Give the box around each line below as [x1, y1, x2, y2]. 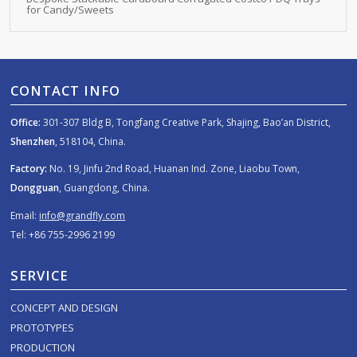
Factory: [10, 162, 50, 176]
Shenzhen [10, 135, 56, 149]
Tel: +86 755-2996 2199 [10, 227, 116, 241]
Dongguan [10, 181, 60, 195]
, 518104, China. [55, 135, 127, 149]
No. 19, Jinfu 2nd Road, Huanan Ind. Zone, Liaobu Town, [49, 162, 300, 176]
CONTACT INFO [10, 81, 121, 100]
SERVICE [10, 265, 69, 284]
